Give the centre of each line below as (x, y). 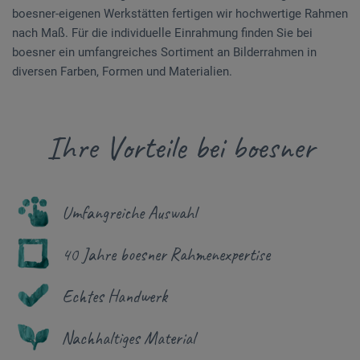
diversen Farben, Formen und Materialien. (122, 72)
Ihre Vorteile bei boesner (180, 148)
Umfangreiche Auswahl (129, 213)
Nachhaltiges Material (129, 338)
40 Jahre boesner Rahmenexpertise (166, 255)
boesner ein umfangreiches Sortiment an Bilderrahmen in (164, 52)
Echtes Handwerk (115, 297)
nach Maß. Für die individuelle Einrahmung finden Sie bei (162, 33)
